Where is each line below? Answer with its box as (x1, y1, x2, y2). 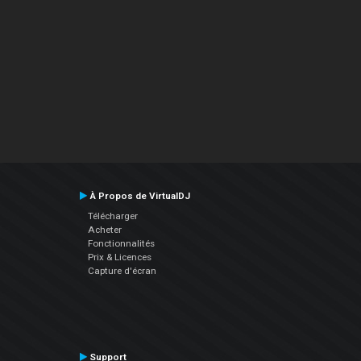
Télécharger (87, 210, 138, 222)
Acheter (87, 224, 122, 236)
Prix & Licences (87, 251, 151, 263)
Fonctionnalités (87, 238, 155, 250)
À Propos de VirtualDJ (86, 190, 190, 202)
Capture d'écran (87, 265, 156, 277)
